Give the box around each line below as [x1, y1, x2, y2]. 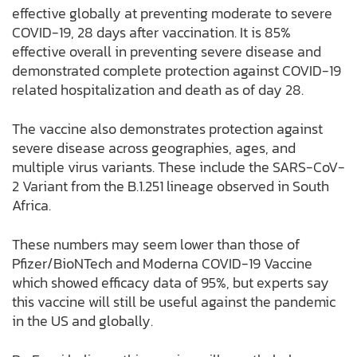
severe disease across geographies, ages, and [12, 137, 296, 159]
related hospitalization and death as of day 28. [12, 79, 304, 101]
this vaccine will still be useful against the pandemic [12, 291, 335, 313]
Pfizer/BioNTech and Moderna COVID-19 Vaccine [12, 253, 312, 275]
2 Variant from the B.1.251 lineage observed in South [12, 175, 329, 198]
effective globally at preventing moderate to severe [12, 2, 332, 25]
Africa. [12, 194, 51, 217]
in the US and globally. [12, 310, 153, 332]
